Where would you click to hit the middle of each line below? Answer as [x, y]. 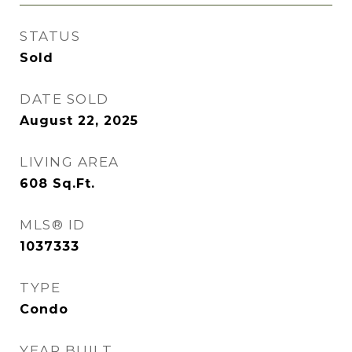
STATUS [50, 36]
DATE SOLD [64, 99]
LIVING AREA [70, 162]
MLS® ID [53, 225]
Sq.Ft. [74, 183]
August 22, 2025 [79, 121]
